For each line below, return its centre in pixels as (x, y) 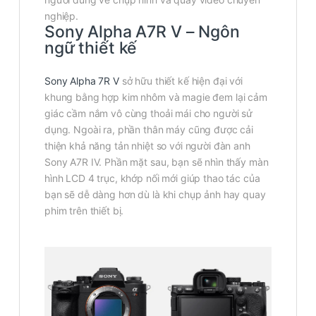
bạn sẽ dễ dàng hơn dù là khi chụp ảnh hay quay (155, 194)
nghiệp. (62, 16)
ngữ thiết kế (91, 48)
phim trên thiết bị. (84, 210)
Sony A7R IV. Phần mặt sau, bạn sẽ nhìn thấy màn (157, 162)
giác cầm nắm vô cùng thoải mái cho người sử (148, 113)
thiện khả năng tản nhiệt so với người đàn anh (147, 145)
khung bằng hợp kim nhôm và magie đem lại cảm (156, 97)
